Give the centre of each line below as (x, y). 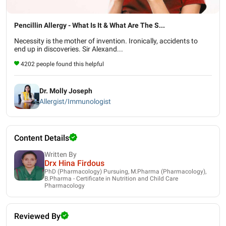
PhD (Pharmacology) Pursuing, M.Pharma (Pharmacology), (125, 171)
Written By (61, 154)
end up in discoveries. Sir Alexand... (69, 49)
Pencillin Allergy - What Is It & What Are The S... (90, 25)
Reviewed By (37, 216)
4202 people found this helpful (62, 64)
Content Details (42, 138)
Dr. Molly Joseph (66, 91)
